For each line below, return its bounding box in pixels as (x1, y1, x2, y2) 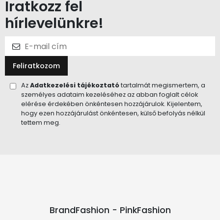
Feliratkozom (13, 60, 60, 71)
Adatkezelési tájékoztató (30, 81, 119, 89)
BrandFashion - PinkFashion (49, 204, 171, 216)
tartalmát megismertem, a (119, 81, 205, 89)
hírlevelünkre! (5, 13, 104, 33)
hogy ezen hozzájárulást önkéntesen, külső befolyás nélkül (21, 109, 205, 117)
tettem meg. (21, 118, 60, 127)
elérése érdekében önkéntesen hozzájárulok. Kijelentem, (21, 100, 202, 108)
